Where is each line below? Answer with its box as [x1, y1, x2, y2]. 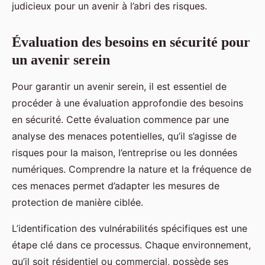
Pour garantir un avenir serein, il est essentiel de [12, 80, 227, 92]
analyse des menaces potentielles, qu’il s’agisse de [12, 130, 237, 142]
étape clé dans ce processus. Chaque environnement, [12, 238, 251, 251]
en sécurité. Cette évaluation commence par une [12, 113, 229, 125]
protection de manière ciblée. [12, 196, 143, 208]
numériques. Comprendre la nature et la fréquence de [12, 163, 251, 175]
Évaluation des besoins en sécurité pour [12, 34, 250, 50]
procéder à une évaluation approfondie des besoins [12, 96, 243, 109]
